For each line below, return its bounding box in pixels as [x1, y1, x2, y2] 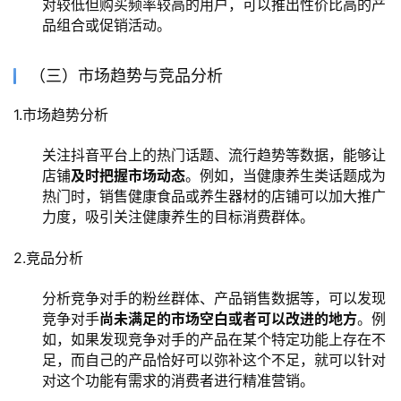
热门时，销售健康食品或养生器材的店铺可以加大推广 [42, 186, 386, 205]
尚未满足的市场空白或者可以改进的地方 [99, 309, 357, 328]
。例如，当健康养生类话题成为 [185, 166, 386, 184]
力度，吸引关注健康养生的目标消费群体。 [42, 207, 314, 226]
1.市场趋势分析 [13, 105, 108, 124]
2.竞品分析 [13, 248, 83, 267]
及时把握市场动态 [71, 166, 185, 184]
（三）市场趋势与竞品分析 [30, 65, 223, 85]
